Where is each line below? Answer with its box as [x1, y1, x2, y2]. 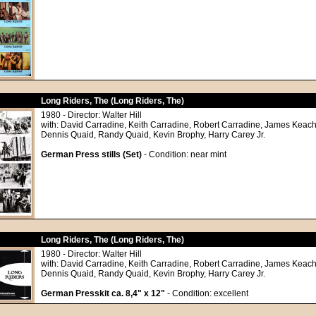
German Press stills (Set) [41, 150, 142, 159]
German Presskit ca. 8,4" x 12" [41, 288, 165, 298]
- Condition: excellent [165, 288, 248, 298]
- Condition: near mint [142, 150, 226, 159]
